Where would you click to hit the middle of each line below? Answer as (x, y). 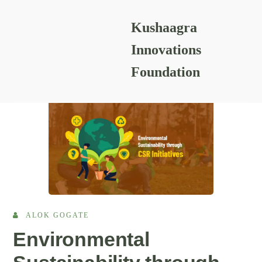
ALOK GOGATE (58, 215)
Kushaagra (164, 27)
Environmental (81, 239)
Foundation (166, 72)
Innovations (166, 50)
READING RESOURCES (103, 39)
